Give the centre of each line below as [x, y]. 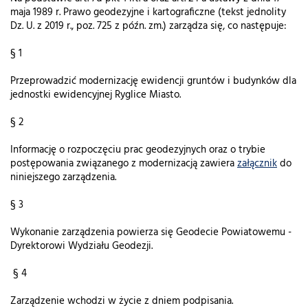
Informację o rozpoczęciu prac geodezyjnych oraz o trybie [138, 150]
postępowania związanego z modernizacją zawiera [124, 164]
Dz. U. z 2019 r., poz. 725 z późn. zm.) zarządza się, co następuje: [148, 26]
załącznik [257, 164]
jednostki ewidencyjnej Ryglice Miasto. [96, 95]
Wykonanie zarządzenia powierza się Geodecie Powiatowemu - [151, 233]
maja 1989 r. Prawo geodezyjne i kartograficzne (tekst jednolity [148, 13]
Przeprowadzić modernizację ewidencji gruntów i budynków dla [153, 81]
